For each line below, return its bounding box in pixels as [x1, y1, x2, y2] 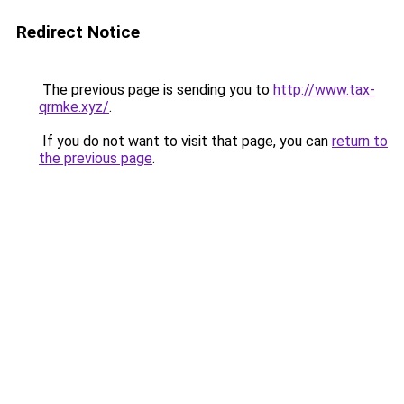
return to [332, 133, 388, 150]
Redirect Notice [16, 22, 140, 42]
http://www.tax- [273, 81, 375, 98]
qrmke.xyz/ [39, 98, 109, 115]
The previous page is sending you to [39, 81, 273, 98]
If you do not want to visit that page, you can [39, 133, 332, 150]
